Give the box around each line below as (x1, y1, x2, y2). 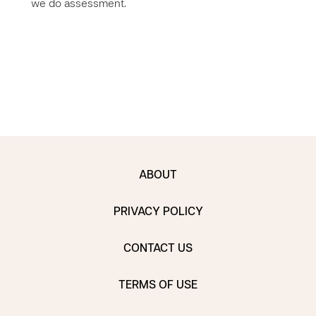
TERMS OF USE (119, 280, 197, 291)
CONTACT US (123, 243, 193, 255)
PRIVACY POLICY (113, 207, 203, 218)
